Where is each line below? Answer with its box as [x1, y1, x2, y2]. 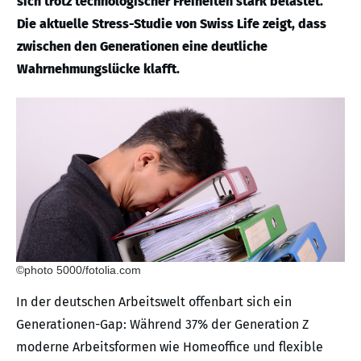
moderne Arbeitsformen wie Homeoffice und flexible [16, 339, 323, 355]
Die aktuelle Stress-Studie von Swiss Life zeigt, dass [17, 16, 326, 31]
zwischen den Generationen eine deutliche [17, 39, 268, 54]
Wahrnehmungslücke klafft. [17, 61, 180, 77]
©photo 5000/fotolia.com [16, 263, 141, 276]
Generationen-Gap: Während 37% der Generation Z [16, 317, 309, 332]
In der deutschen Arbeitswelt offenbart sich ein [16, 294, 292, 309]
